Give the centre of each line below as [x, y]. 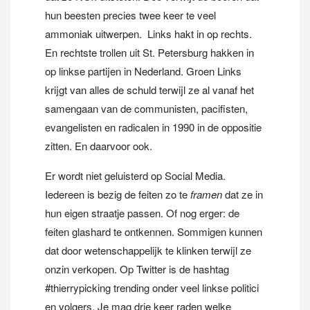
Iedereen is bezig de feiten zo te [116, 194]
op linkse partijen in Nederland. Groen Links [143, 71]
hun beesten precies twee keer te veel [130, 15]
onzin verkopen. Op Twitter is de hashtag [137, 269]
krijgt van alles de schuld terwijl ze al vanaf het [149, 90]
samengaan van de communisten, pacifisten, [146, 108]
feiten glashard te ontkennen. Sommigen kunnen [154, 231]
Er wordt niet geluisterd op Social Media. [135, 175]
